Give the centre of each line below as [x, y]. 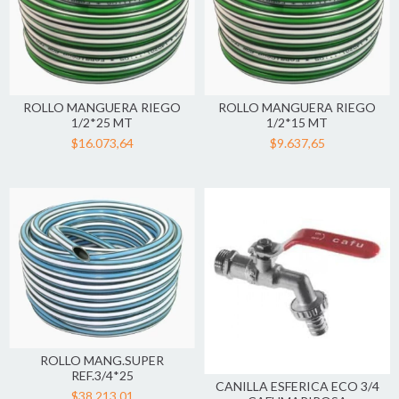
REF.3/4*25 [102, 376]
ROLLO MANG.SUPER [102, 361]
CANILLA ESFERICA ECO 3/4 [297, 387]
